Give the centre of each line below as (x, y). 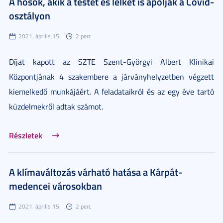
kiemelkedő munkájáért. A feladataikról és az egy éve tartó (111, 91)
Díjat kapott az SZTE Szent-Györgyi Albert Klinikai (111, 61)
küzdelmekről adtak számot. (56, 106)
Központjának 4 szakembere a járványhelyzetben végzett (111, 76)
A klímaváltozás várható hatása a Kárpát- (96, 171)
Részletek (26, 135)
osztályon (30, 15)
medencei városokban (56, 185)
